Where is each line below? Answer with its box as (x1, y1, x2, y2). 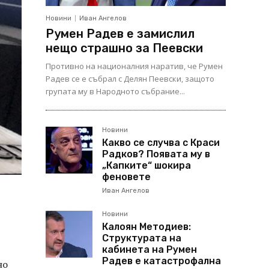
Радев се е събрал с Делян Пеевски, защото (46, 73, 214, 84)
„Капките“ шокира (102, 160, 191, 171)
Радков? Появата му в (102, 148, 210, 160)
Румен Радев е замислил (46, 26, 195, 41)
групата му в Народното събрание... (46, 86, 185, 97)
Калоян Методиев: (102, 221, 191, 232)
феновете (102, 171, 151, 183)
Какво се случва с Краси (102, 137, 220, 148)
